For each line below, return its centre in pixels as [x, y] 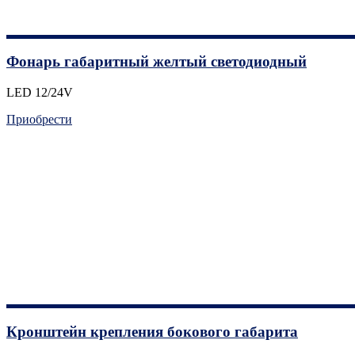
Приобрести [39, 120]
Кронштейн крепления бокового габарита [152, 331]
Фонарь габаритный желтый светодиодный [157, 62]
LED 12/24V [40, 93]
